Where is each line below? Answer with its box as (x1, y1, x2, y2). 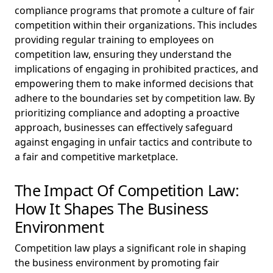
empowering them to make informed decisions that (15, 77, 253, 90)
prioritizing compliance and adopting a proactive (15, 106, 239, 119)
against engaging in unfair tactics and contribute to (15, 135, 252, 149)
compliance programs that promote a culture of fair (15, 4, 255, 17)
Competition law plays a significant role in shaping (15, 241, 246, 255)
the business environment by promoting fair (15, 256, 219, 269)
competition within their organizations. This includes (15, 18, 257, 32)
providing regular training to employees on (15, 33, 214, 46)
